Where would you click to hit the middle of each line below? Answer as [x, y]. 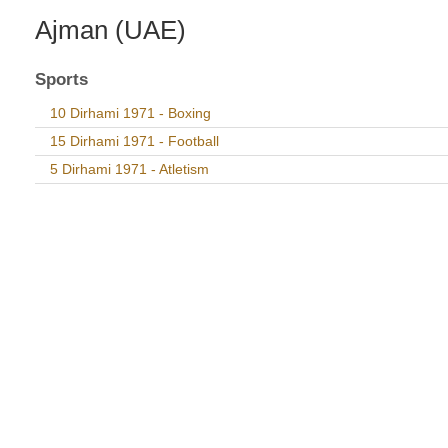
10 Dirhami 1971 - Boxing [130, 113]
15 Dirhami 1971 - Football [134, 141]
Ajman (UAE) [110, 30]
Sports [61, 79]
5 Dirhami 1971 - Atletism [129, 169]
